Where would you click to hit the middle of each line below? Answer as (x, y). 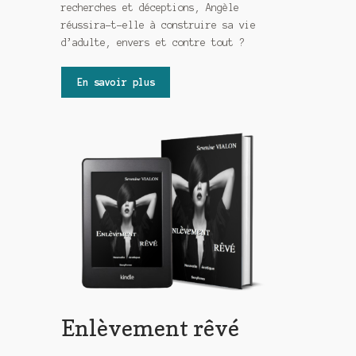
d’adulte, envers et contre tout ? (153, 43)
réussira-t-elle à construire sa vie (159, 25)
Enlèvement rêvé (151, 328)
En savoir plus (116, 82)
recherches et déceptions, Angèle (151, 8)
